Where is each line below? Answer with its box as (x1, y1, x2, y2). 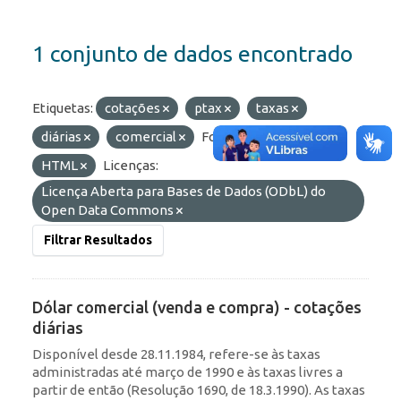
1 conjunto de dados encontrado (32, 41, 353, 67)
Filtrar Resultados (44, 233, 152, 248)
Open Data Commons (41, 202, 176, 218)
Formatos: (201, 129, 264, 145)
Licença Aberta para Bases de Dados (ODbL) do (41, 183, 326, 200)
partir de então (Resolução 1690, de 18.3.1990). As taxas (32, 382, 365, 398)
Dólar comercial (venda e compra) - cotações (32, 298, 362, 317)
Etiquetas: (32, 100, 93, 116)
